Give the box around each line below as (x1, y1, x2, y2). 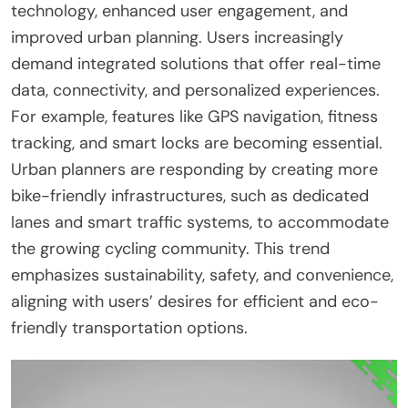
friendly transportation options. (11, 316, 248, 339)
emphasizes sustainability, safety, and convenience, (11, 263, 393, 286)
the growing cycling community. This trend (11, 237, 330, 260)
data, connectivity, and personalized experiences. (11, 78, 380, 101)
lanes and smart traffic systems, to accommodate (11, 210, 389, 233)
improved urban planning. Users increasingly (11, 25, 343, 48)
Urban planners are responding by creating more (11, 158, 378, 180)
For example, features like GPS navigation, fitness (11, 105, 378, 127)
